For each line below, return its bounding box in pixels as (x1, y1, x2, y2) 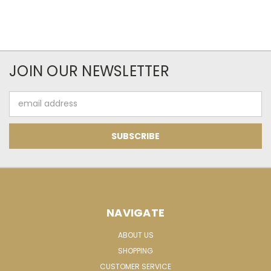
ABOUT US (117, 229, 154, 240)
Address (9, 103, 42, 116)
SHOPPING (118, 245, 153, 256)
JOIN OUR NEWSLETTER (9, 60, 169, 81)
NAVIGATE (106, 204, 165, 220)
